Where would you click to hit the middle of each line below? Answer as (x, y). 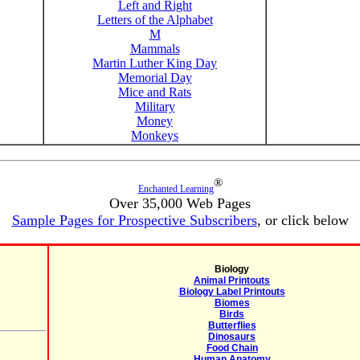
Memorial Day (155, 78)
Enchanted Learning (176, 189)
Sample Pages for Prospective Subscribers (134, 220)
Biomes (232, 303)
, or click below (303, 220)
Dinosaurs (232, 337)
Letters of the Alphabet (155, 20)
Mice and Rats (155, 92)
